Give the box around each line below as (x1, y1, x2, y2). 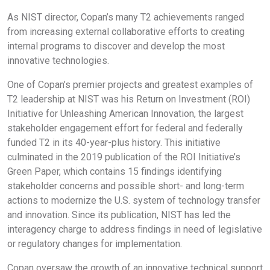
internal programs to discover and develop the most (7, 40, 225, 52)
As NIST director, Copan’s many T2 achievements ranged (7, 11, 244, 23)
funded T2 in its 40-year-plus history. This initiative (7, 136, 221, 148)
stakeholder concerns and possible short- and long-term (7, 180, 244, 192)
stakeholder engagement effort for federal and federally (7, 122, 243, 134)
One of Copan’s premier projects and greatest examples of (7, 78, 253, 90)
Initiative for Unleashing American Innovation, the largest (7, 107, 243, 119)
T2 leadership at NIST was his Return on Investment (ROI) (7, 93, 250, 105)
